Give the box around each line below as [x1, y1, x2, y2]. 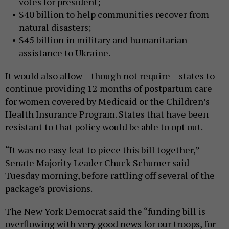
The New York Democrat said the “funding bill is [5, 205, 205, 218]
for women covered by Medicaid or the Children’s [5, 95, 210, 108]
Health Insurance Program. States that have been [5, 108, 209, 121]
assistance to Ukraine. [18, 47, 110, 59]
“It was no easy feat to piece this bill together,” [5, 144, 199, 156]
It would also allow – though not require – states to [5, 70, 215, 82]
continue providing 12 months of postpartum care [5, 82, 212, 95]
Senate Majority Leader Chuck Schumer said [5, 156, 189, 169]
